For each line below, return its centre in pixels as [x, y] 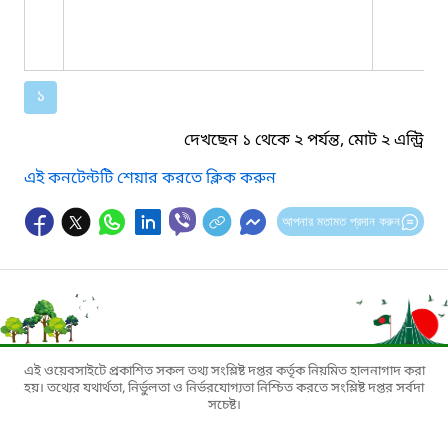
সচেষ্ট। [224, 405]
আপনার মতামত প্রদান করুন [340, 221]
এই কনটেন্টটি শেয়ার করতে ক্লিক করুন [150, 178]
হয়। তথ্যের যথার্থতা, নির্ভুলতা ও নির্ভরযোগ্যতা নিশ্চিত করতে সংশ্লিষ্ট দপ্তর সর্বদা [224, 388]
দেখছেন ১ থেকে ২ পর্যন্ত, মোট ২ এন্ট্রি [304, 140]
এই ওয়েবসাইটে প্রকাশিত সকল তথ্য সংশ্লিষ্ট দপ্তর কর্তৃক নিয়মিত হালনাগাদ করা [224, 371]
